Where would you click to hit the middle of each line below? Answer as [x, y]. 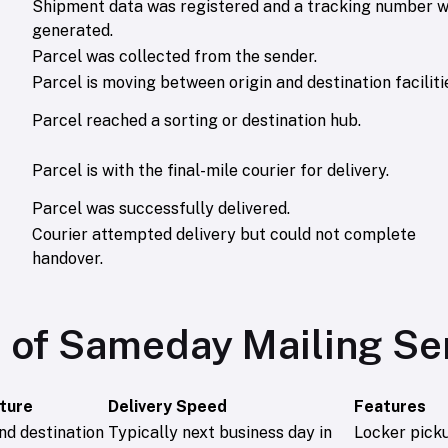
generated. [72, 31]
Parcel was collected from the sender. [174, 57]
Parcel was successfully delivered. [161, 209]
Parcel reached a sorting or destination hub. [196, 121]
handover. [67, 259]
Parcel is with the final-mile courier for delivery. [210, 171]
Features [390, 407]
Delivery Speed [167, 407]
